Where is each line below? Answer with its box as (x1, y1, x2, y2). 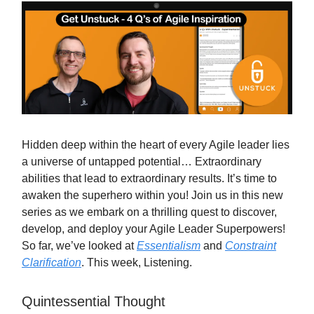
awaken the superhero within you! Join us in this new (22, 189, 283, 201)
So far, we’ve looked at (22, 239, 137, 252)
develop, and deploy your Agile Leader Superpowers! (22, 222, 285, 235)
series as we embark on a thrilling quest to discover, (22, 205, 277, 218)
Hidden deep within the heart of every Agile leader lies (22, 138, 289, 151)
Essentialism (137, 239, 200, 252)
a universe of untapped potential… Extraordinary (22, 155, 261, 168)
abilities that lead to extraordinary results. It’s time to (22, 172, 277, 184)
